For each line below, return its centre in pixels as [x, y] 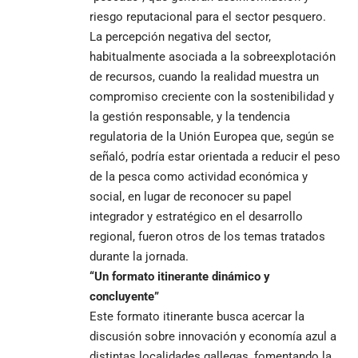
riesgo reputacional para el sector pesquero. [208, 16]
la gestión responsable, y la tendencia [190, 116]
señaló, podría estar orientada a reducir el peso [215, 156]
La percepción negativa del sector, [180, 36]
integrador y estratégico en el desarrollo [196, 216]
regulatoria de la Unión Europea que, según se [212, 136]
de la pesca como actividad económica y [199, 176]
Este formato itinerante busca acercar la [197, 316]
